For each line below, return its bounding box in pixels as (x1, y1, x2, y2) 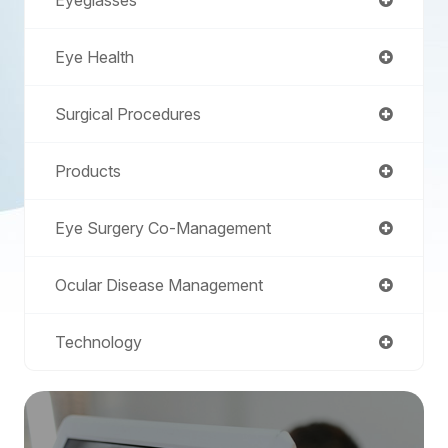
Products (55, 160, 121, 181)
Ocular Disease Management (55, 274, 263, 295)
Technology (55, 331, 142, 352)
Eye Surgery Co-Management (55, 217, 271, 238)
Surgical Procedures (55, 103, 201, 124)
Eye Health (55, 46, 134, 67)
